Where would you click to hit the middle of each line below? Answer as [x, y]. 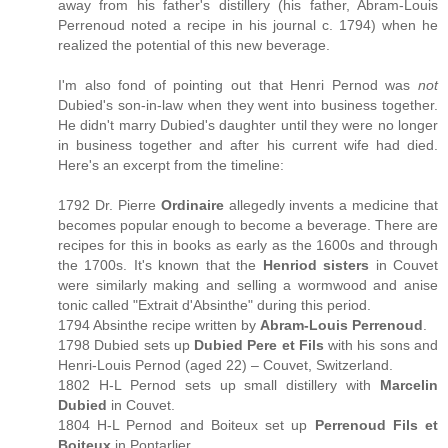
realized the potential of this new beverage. [194, 44]
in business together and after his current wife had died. [248, 144]
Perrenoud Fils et [376, 424]
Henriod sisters [316, 264]
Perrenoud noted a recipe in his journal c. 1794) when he [248, 24]
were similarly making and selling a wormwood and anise [248, 284]
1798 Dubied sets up [126, 344]
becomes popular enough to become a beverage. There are [248, 224]
